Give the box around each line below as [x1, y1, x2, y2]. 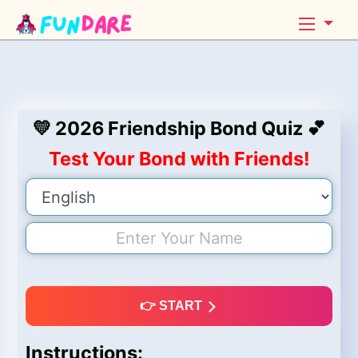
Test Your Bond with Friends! [48, 147, 310, 170]
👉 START [140, 299, 205, 312]
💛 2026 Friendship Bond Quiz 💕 [33, 117, 325, 140]
